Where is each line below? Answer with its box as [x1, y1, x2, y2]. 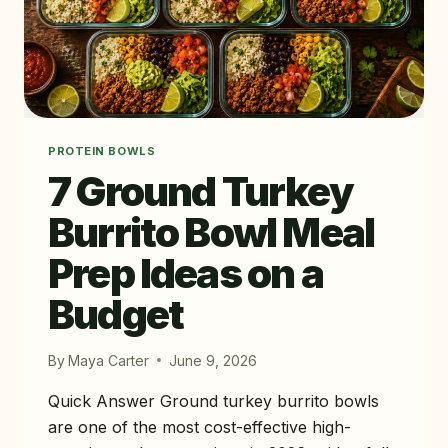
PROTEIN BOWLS [48, 143, 156, 158]
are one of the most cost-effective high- [48, 416, 351, 437]
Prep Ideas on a [48, 248, 323, 298]
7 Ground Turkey [48, 166, 353, 216]
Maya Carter [68, 351, 150, 369]
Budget [48, 289, 184, 339]
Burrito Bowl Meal [48, 207, 375, 257]
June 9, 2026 [169, 351, 258, 369]
